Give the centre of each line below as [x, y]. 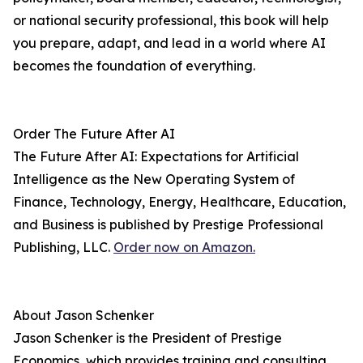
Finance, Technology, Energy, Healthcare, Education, [179, 202]
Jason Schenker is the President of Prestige [147, 338]
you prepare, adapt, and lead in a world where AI [169, 43]
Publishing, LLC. [63, 248]
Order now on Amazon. [184, 248]
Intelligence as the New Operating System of [154, 179]
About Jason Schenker [83, 316]
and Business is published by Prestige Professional [168, 225]
